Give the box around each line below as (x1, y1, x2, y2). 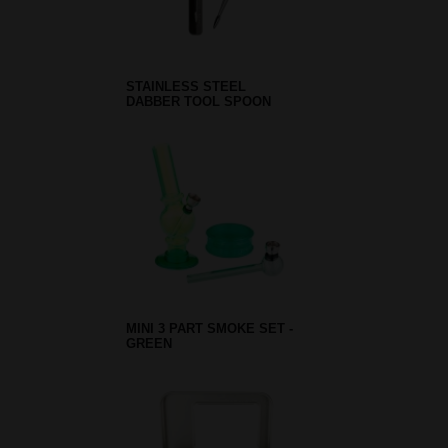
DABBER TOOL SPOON (126, 94, 271, 110)
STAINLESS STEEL (126, 79, 246, 95)
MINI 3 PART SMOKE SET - (126, 320, 293, 336)
